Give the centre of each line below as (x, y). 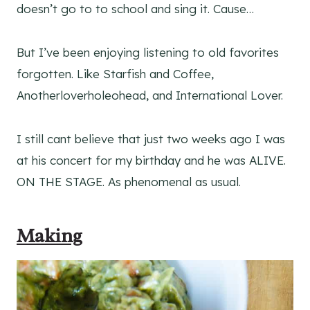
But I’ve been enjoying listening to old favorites (148, 53)
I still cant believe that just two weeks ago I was (151, 139)
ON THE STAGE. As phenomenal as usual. (129, 182)
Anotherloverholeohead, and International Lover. (150, 95)
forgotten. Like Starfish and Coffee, (115, 74)
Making (49, 236)
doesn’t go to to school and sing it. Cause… (135, 9)
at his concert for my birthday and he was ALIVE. (151, 161)
